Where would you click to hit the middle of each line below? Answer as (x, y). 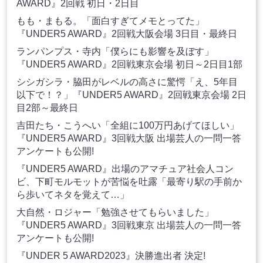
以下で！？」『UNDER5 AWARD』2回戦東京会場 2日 (131, 95)
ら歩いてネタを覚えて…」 (73, 195)
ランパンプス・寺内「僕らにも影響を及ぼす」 (115, 52)
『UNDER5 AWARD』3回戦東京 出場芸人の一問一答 (129, 225)
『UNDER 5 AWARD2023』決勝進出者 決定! (111, 256)
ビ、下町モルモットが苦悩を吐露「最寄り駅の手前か (129, 182)
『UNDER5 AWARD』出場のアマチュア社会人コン (125, 169)
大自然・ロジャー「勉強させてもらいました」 (115, 213)
